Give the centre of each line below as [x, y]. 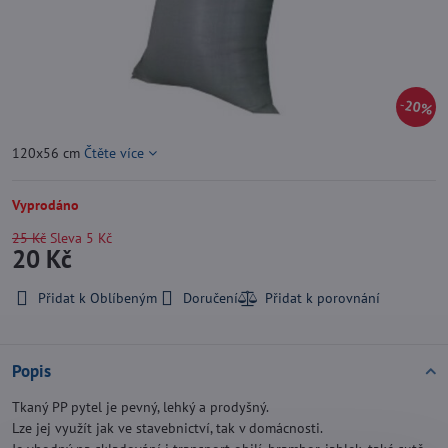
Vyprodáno [45, 205]
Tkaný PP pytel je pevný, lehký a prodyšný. [140, 407]
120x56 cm [48, 153]
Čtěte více [114, 153]
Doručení [210, 298]
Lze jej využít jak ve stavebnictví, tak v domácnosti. [167, 428]
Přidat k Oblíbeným [97, 298]
